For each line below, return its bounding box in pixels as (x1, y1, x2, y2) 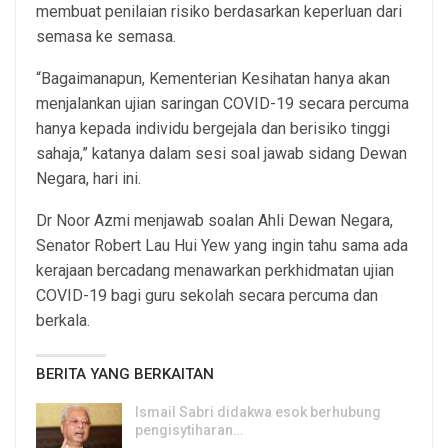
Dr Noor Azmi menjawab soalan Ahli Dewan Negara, (36, 211, 393, 230)
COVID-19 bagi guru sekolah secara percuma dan (36, 286, 378, 305)
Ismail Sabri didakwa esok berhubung (135, 404, 381, 420)
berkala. (36, 311, 90, 330)
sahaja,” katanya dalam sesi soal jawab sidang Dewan (36, 144, 407, 163)
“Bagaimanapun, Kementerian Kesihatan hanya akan (36, 69, 390, 88)
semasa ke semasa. (36, 27, 176, 46)
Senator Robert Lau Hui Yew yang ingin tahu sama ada (36, 236, 408, 255)
